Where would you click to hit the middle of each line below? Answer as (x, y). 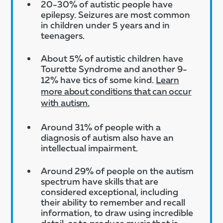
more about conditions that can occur (116, 91)
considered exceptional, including (110, 191)
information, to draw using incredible (117, 212)
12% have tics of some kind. (99, 79)
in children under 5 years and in (106, 25)
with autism (64, 102)
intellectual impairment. (90, 148)
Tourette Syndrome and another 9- (114, 68)
